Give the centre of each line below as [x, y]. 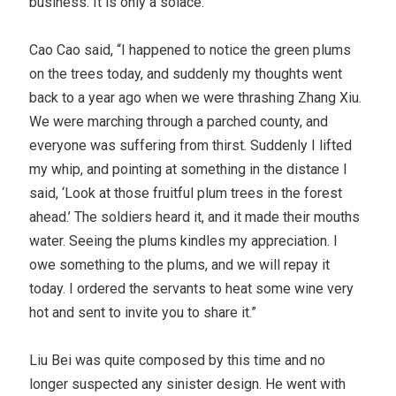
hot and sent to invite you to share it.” [143, 312]
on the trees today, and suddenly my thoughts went [186, 73]
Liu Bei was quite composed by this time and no [178, 360]
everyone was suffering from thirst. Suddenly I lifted [191, 145]
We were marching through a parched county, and [179, 121]
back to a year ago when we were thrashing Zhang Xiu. [196, 97]
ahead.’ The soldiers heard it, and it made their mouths [195, 217]
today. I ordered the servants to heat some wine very [192, 288]
